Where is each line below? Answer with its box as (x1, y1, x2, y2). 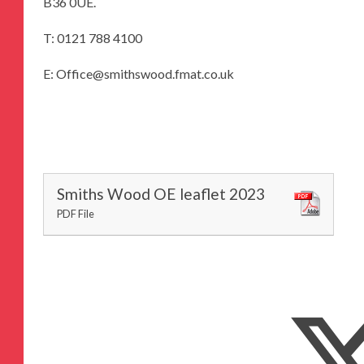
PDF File (57, 207, 94, 221)
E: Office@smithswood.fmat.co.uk (43, 65, 234, 81)
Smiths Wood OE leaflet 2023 (57, 184, 265, 204)
